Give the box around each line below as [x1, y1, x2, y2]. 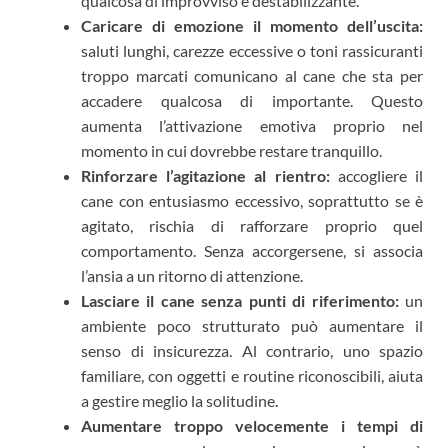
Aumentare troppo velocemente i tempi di [81, 415, 423, 435]
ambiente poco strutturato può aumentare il [81, 315, 423, 335]
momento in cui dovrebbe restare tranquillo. [81, 140, 382, 160]
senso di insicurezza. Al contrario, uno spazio [81, 340, 423, 360]
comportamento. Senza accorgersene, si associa [81, 240, 423, 260]
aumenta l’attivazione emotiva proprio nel [81, 115, 423, 135]
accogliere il [337, 165, 424, 185]
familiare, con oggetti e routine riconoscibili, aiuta [81, 365, 423, 385]
